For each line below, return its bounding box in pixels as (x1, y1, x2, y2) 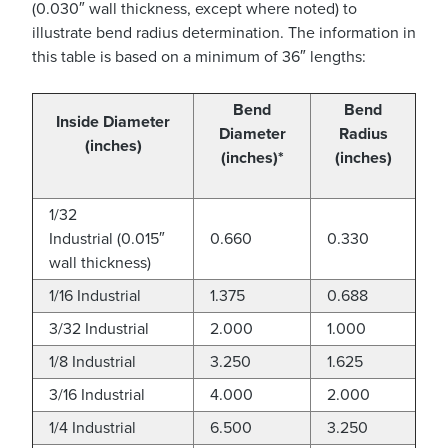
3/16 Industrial (49, 385, 145, 405)
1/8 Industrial (49, 352, 136, 372)
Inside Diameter (56, 112, 170, 132)
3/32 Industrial (49, 319, 149, 339)
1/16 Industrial (49, 286, 141, 306)
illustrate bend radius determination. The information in (32, 23, 416, 43)
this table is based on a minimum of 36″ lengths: (32, 47, 366, 67)
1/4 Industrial (49, 418, 136, 438)
